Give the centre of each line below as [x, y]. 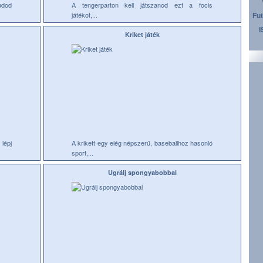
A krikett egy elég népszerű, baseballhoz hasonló [142, 143]
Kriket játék [142, 34]
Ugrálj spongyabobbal [142, 172]
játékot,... [85, 15]
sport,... [82, 153]
